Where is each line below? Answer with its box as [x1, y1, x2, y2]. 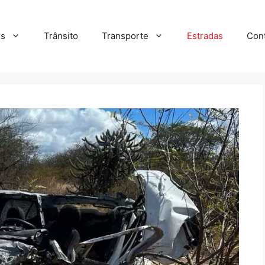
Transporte [102, 30, 148, 42]
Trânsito [44, 30, 78, 42]
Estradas [187, 30, 223, 42]
